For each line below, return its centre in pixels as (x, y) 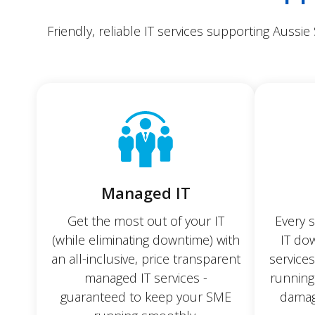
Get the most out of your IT (146, 220)
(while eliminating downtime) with (146, 239)
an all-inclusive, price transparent (146, 258)
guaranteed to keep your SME (146, 296)
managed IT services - (146, 277)
